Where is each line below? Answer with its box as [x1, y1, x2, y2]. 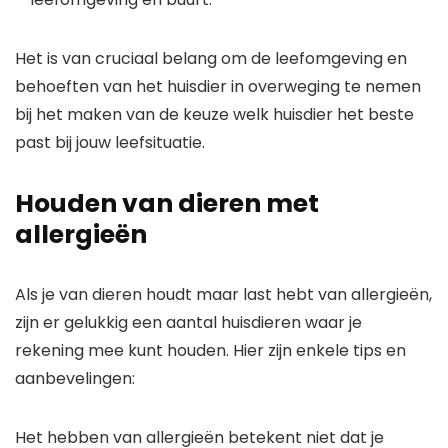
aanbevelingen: [15, 367, 135, 391]
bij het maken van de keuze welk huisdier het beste [15, 103, 414, 127]
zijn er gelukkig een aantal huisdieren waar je [15, 311, 362, 335]
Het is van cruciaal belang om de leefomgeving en [15, 47, 407, 71]
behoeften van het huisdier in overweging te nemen [15, 75, 421, 99]
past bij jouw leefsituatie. [15, 131, 205, 155]
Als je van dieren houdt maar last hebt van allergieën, [15, 283, 432, 307]
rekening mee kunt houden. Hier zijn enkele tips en [15, 339, 406, 363]
